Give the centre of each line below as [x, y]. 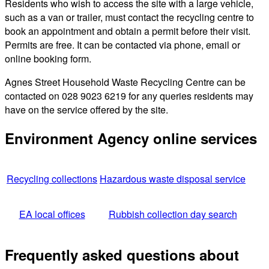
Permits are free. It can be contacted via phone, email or [122, 44]
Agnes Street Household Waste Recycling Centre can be [125, 82]
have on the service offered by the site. [86, 109]
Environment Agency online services [131, 138]
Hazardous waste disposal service [173, 179]
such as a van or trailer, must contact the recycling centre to [129, 17]
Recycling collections [52, 179]
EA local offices [52, 214]
